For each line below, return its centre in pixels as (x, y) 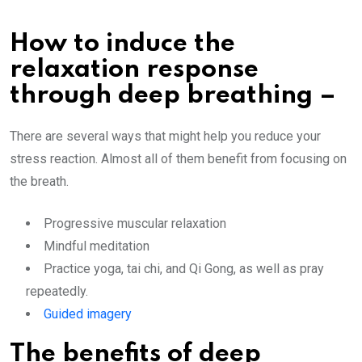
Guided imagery (88, 314)
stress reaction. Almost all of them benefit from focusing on (178, 159)
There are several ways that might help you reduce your (165, 136)
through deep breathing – (173, 96)
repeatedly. (57, 291)
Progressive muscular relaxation (135, 223)
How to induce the (122, 44)
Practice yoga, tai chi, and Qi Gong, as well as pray (184, 269)
